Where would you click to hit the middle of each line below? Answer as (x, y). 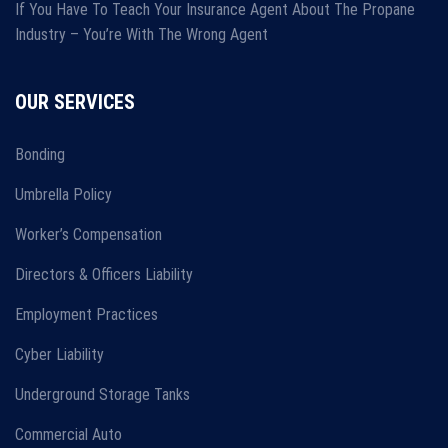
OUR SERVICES (75, 102)
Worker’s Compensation (88, 235)
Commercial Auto (68, 435)
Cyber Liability (59, 355)
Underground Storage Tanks (102, 395)
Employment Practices (86, 315)
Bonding (40, 155)
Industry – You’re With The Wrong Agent (141, 35)
